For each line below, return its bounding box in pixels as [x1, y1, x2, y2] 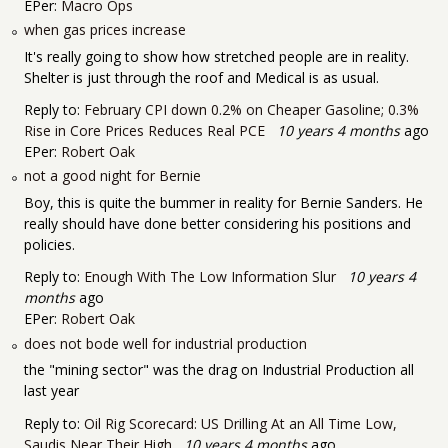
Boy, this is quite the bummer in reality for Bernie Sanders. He [24, 193, 423, 213]
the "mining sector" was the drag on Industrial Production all [24, 360, 414, 380]
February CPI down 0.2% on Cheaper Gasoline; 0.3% [84, 99, 419, 119]
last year [24, 381, 79, 401]
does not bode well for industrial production [24, 333, 307, 353]
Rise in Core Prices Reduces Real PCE [24, 120, 265, 140]
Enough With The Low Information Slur [84, 267, 336, 287]
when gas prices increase [24, 20, 186, 40]
